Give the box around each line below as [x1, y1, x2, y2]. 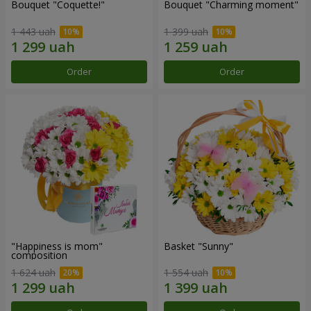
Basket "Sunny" [164, 239, 233, 253]
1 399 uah [164, 24, 208, 38]
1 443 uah [11, 24, 56, 38]
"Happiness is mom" [11, 239, 103, 253]
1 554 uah [164, 266, 208, 280]
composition [11, 248, 67, 262]
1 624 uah [11, 266, 56, 280]
